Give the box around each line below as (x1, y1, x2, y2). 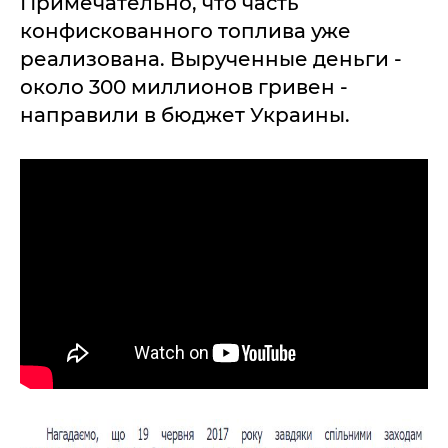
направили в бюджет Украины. (20, 103, 350, 128)
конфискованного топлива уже (20, 19, 351, 44)
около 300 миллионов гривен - (20, 75, 348, 100)
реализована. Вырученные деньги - (20, 47, 402, 72)
